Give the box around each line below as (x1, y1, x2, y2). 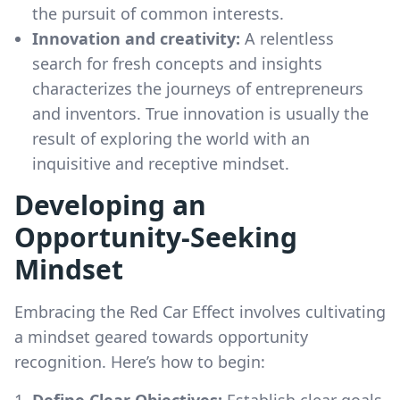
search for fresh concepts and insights (32, 52, 322, 74)
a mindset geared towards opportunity (14, 325, 308, 347)
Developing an (14, 186, 206, 223)
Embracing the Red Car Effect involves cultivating (14, 300, 386, 322)
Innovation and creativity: (32, 27, 240, 49)
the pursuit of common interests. (32, 2, 284, 24)
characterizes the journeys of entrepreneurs (32, 77, 363, 99)
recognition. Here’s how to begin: (14, 350, 265, 372)
